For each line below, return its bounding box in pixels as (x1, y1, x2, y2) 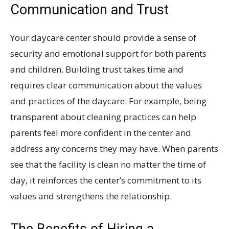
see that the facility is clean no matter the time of (10, 158, 206, 170)
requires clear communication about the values (10, 79, 202, 91)
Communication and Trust (10, 1, 169, 18)
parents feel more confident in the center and (10, 126, 191, 139)
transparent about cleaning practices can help (10, 110, 196, 123)
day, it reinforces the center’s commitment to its (10, 174, 201, 186)
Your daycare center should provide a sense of (10, 31, 196, 43)
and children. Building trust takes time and (10, 63, 184, 75)
